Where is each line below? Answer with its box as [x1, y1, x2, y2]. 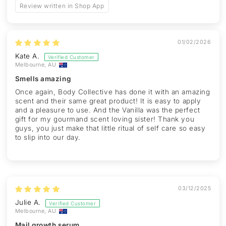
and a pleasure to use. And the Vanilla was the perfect [15, 106, 200, 115]
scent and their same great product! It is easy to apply [15, 97, 201, 105]
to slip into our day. [15, 133, 81, 142]
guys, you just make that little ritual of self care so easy [15, 124, 206, 133]
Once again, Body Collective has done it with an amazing [15, 88, 210, 96]
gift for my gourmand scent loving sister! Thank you [15, 115, 195, 124]
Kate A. [15, 52, 40, 61]
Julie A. [15, 198, 41, 207]
